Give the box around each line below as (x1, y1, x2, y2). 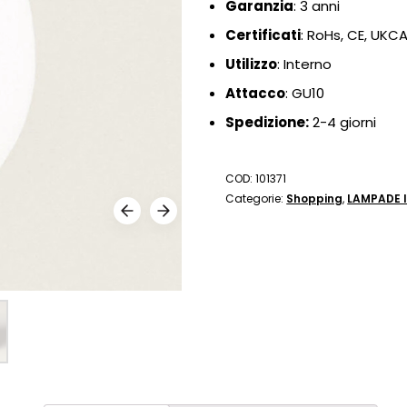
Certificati (225, 25, 302, 45)
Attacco (225, 84, 286, 103)
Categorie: (225, 191, 287, 206)
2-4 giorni (309, 113, 377, 132)
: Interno (277, 55, 333, 74)
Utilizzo (225, 55, 278, 74)
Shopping (286, 191, 343, 206)
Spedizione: (225, 113, 310, 132)
